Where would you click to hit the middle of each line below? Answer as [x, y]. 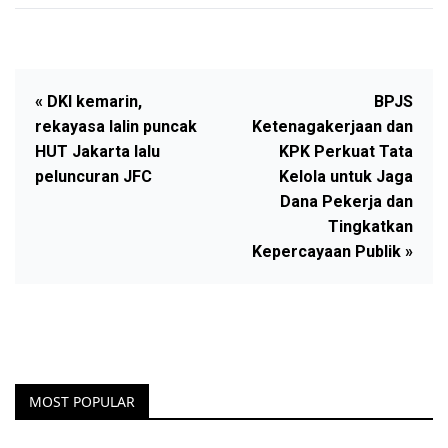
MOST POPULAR [82, 401]
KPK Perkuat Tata [346, 151]
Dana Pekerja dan [346, 201]
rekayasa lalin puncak [116, 126]
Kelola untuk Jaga [346, 176]
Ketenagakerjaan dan [332, 126]
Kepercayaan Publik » [332, 251]
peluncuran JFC [93, 176]
